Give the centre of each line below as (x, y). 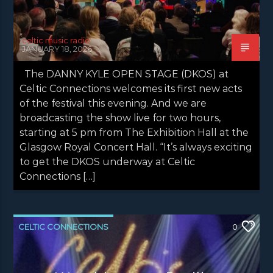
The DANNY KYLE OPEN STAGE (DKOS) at (124, 74)
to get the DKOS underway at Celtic (108, 161)
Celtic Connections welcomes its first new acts (131, 88)
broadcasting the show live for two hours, (120, 118)
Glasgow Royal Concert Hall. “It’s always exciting (136, 147)
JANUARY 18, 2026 (57, 48)
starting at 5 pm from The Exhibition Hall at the (134, 132)
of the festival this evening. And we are (113, 103)
